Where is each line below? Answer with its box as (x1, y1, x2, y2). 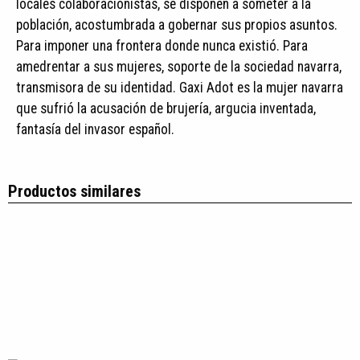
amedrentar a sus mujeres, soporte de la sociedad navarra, (16, 59, 342, 75)
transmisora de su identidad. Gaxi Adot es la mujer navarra (16, 80, 343, 96)
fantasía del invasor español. (16, 121, 174, 137)
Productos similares (8, 182, 141, 201)
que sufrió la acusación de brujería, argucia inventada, (16, 100, 316, 117)
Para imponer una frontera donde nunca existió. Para (16, 38, 308, 54)
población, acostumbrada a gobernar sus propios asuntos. (16, 17, 337, 33)
